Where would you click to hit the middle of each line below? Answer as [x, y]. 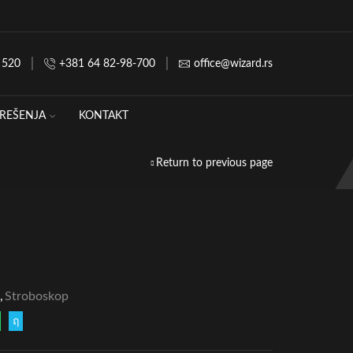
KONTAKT [103, 116]
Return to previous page [214, 163]
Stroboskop [37, 296]
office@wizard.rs [233, 64]
